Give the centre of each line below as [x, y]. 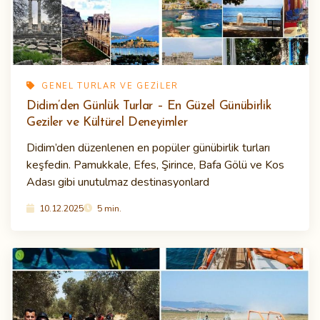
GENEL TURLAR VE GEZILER [109, 86]
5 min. [108, 209]
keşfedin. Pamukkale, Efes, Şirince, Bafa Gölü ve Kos [155, 165]
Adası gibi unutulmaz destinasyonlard [118, 182]
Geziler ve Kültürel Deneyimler [107, 123]
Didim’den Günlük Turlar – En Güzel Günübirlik [149, 106]
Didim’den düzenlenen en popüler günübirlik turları [148, 148]
